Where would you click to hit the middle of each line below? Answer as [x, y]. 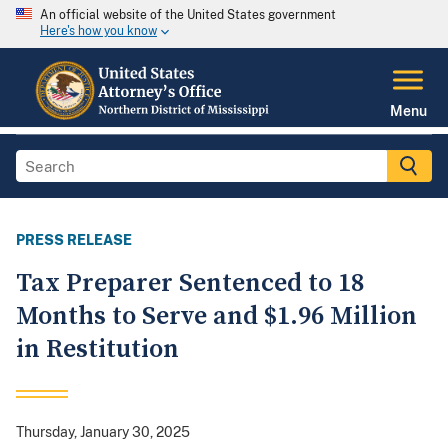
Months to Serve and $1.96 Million [216, 317]
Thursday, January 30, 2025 [103, 432]
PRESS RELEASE [74, 240]
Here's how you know [98, 31]
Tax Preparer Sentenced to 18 [190, 284]
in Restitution [97, 350]
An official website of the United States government [188, 15]
